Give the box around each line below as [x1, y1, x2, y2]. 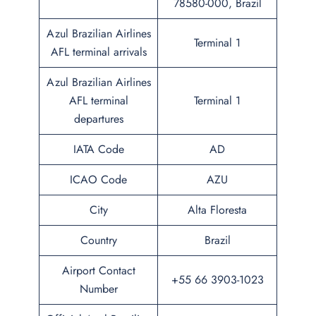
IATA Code [73, 141, 124, 157]
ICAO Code [70, 171, 127, 188]
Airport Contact [61, 262, 135, 279]
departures [73, 111, 123, 127]
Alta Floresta [188, 202, 247, 218]
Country [80, 232, 117, 248]
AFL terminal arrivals [50, 44, 147, 60]
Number [79, 281, 118, 297]
